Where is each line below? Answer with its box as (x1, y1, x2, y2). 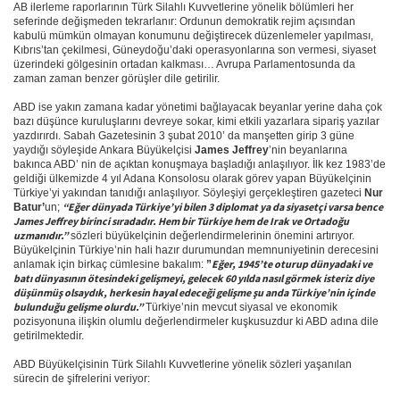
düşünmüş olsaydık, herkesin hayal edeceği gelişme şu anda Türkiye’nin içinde (13, 286, 375, 299)
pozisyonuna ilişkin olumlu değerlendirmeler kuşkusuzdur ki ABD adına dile (13, 315, 379, 328)
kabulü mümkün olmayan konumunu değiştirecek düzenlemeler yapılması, (13, 29, 373, 42)
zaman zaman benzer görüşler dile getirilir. (13, 72, 220, 85)
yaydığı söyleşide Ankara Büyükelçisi (13, 144, 195, 156)
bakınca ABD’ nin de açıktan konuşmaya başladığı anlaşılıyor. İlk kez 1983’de (13, 158, 386, 171)
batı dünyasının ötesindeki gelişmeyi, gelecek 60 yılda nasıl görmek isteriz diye (13, 271, 374, 285)
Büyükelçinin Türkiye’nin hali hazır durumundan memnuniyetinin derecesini (13, 244, 379, 256)
